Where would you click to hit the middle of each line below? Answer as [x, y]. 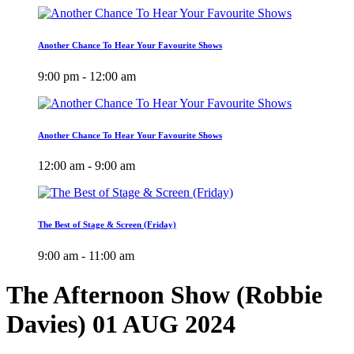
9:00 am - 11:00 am [86, 256]
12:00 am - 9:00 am [87, 166]
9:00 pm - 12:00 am [87, 76]
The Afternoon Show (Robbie [164, 294]
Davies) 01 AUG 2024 [121, 324]
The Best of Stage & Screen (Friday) [107, 225]
